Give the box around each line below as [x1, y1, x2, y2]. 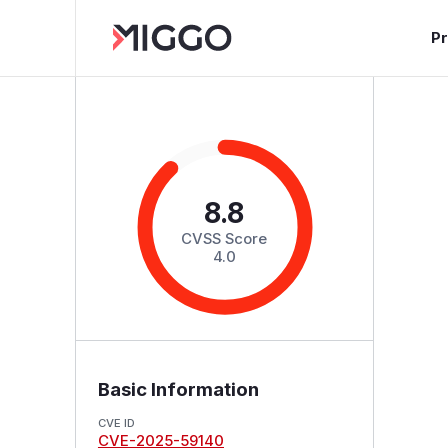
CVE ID [97, 415, 135, 430]
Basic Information [97, 377, 259, 401]
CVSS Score [181, 229, 268, 248]
